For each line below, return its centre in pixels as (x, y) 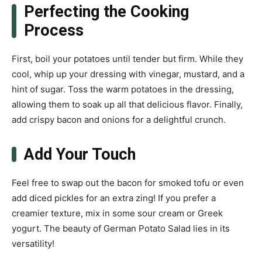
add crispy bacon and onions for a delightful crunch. (119, 120)
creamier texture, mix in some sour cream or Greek (117, 213)
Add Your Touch (80, 155)
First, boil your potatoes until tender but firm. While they (127, 59)
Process (54, 31)
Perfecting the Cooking (106, 12)
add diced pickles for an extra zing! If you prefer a (114, 198)
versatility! (33, 244)
